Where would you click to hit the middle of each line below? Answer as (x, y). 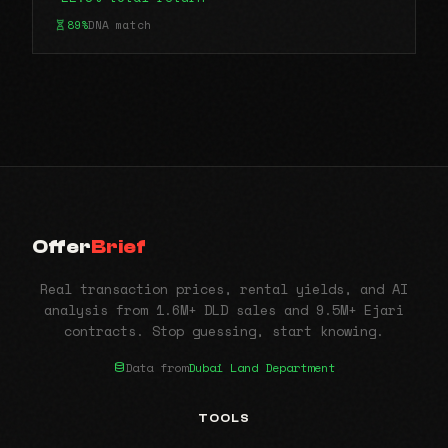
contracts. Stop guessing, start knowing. (224, 330)
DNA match (119, 24)
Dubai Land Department (261, 367)
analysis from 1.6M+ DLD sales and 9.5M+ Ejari (224, 309)
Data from (156, 367)
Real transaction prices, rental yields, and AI (224, 288)
